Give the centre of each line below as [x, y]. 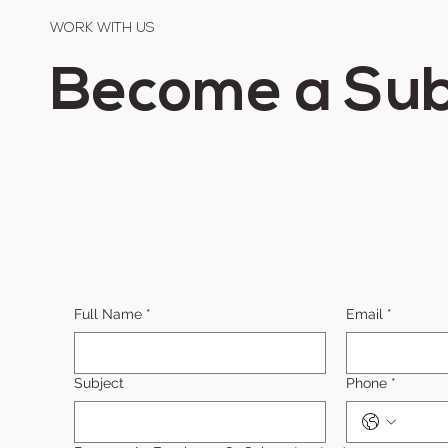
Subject [99, 382]
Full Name [108, 313]
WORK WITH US [102, 29]
